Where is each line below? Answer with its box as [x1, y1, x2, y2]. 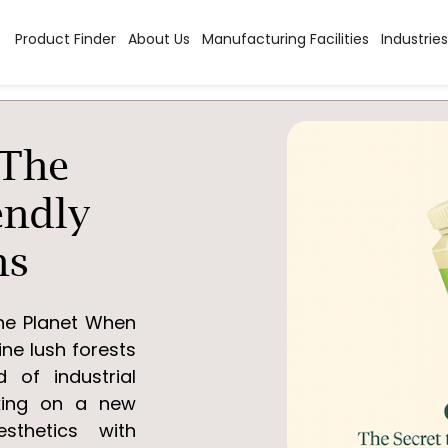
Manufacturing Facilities [201, 29, 369, 50]
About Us [127, 29, 190, 50]
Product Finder [14, 29, 116, 50]
